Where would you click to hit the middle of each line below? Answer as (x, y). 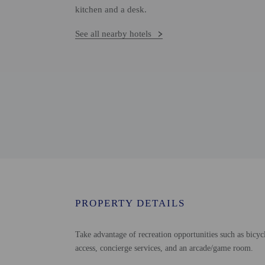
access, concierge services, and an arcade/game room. (164, 248)
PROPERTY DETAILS (130, 203)
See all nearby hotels (113, 34)
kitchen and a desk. (111, 9)
